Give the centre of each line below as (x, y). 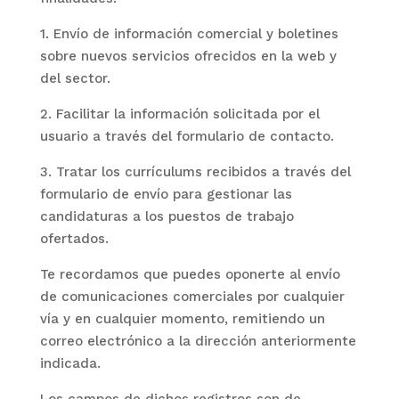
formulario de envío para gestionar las (166, 194)
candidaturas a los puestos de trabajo (167, 216)
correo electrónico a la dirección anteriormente (198, 341)
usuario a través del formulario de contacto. (187, 136)
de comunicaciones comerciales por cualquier (192, 297)
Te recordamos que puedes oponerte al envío (190, 274)
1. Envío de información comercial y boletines (189, 34)
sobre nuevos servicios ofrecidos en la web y (188, 56)
